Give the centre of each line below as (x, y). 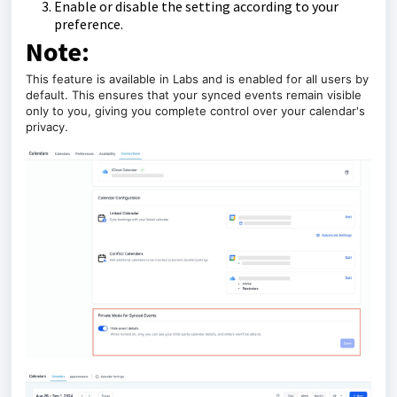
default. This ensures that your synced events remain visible (194, 95)
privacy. (47, 127)
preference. (89, 24)
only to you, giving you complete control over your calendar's (195, 111)
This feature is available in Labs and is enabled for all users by (197, 79)
